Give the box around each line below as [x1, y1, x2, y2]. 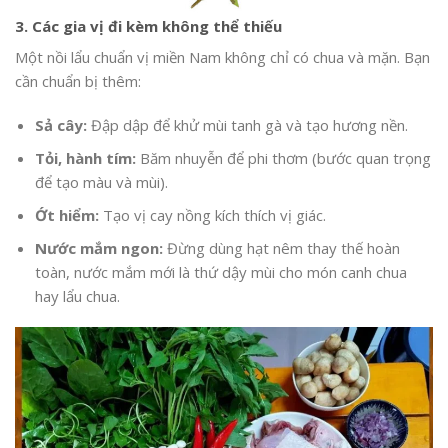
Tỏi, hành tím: [34, 147, 136, 168]
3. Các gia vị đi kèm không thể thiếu [15, 15, 282, 36]
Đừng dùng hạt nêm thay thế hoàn [162, 237, 400, 258]
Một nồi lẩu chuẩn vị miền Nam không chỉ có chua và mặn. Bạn [15, 47, 430, 68]
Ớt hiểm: [34, 204, 99, 225]
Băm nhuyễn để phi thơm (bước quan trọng [135, 147, 431, 168]
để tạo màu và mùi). [34, 171, 168, 192]
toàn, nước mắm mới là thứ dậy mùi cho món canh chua [34, 261, 407, 282]
